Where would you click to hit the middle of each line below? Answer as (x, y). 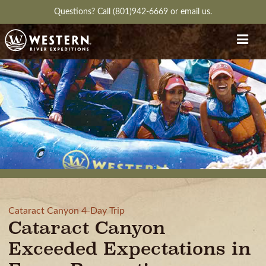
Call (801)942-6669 (134, 12)
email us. (196, 12)
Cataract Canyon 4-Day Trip (66, 211)
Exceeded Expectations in (130, 248)
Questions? (76, 12)
